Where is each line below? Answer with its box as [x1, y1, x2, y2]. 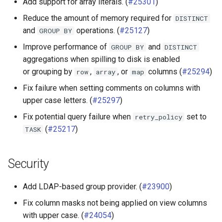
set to [184, 112, 207, 121]
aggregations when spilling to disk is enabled [23, 55, 180, 64]
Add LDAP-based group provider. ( [23, 182, 142, 191]
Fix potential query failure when [23, 112, 133, 121]
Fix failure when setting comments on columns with [23, 83, 200, 93]
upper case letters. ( [23, 96, 92, 105]
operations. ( [74, 26, 120, 35]
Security [8, 157, 49, 171]
